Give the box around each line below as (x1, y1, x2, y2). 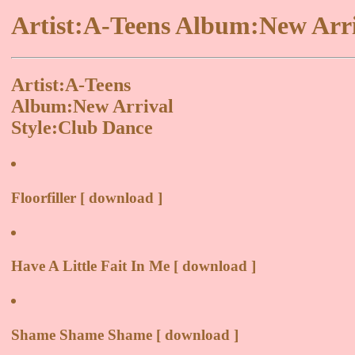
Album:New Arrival (11, 96, 174, 117)
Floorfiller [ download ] (11, 189, 162, 206)
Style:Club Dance (11, 117, 153, 139)
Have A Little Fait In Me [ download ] (11, 258, 256, 275)
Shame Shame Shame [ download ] (11, 326, 239, 343)
